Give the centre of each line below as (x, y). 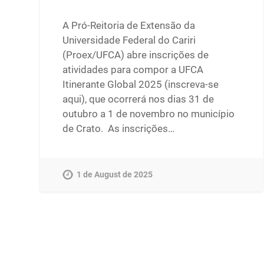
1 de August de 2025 (115, 175)
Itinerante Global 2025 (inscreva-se (141, 84)
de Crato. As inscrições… (119, 128)
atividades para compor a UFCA (133, 69)
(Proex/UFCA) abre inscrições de (136, 55)
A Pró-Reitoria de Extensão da (129, 25)
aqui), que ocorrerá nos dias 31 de (138, 99)
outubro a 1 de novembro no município (149, 113)
